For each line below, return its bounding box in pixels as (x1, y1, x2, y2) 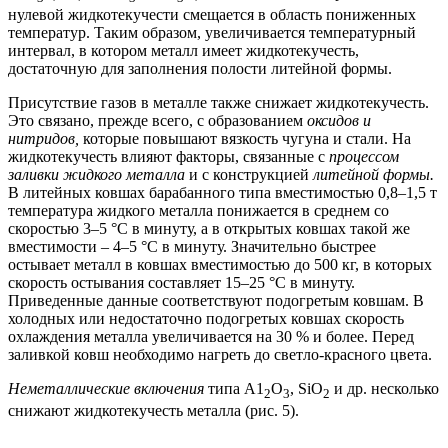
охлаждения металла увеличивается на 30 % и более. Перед (8, 328, 414, 345)
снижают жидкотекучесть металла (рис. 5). (8, 402, 299, 420)
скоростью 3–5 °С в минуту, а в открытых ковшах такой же (8, 220, 410, 237)
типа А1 (208, 380, 264, 397)
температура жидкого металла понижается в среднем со (8, 202, 389, 219)
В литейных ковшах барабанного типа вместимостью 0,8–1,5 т (8, 184, 437, 201)
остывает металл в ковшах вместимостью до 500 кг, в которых (8, 256, 432, 273)
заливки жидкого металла (8, 166, 189, 183)
